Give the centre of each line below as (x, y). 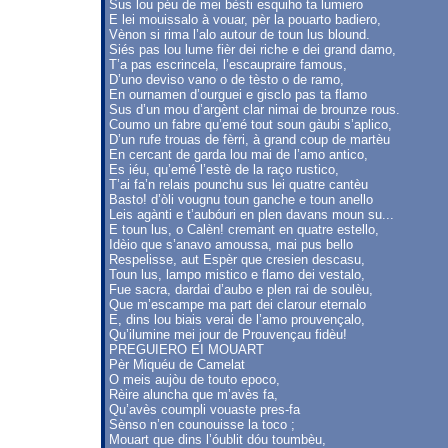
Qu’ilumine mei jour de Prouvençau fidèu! (228, 334)
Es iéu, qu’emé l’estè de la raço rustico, (224, 169)
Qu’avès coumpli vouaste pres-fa (204, 409)
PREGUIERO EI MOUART (186, 349)
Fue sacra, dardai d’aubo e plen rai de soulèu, (241, 289)
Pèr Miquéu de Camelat (177, 364)
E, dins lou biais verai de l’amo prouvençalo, (237, 319)
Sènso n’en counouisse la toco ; (202, 424)
